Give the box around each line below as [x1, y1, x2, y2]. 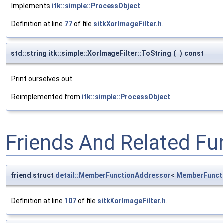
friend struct [11, 171, 55, 179]
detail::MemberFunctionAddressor [55, 171, 171, 179]
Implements [11, 1, 52, 10]
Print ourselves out [11, 74, 72, 83]
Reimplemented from [11, 92, 82, 101]
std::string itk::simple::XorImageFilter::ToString [11, 49, 171, 57]
